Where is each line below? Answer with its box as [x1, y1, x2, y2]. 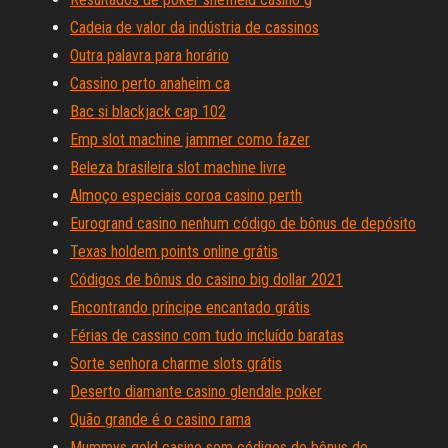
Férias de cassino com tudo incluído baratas [70, 326, 344, 345]
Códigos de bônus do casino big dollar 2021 [70, 270, 343, 289]
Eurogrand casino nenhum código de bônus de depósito [70, 214, 416, 233]
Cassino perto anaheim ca [70, 74, 230, 93]
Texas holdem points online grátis [70, 242, 278, 261]
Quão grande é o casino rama [70, 410, 251, 429]
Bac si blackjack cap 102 [70, 102, 226, 121]
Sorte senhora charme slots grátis [70, 354, 282, 373]
